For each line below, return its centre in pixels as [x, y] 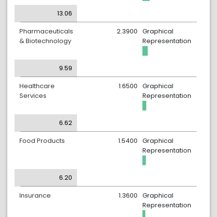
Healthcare [37, 86]
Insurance [35, 195]
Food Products [42, 141]
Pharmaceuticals [46, 31]
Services [33, 96]
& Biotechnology [45, 41]
